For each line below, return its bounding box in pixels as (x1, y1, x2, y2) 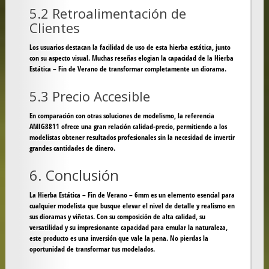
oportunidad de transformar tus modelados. (29, 244, 155, 255)
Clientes (29, 19, 80, 37)
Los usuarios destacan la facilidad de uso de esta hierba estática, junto (29, 42, 231, 53)
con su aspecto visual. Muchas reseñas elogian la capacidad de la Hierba (29, 53, 234, 64)
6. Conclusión (29, 165, 119, 186)
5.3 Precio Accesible (29, 87, 150, 106)
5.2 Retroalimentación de (29, 4, 186, 23)
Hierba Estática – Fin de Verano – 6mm (37, 190, 149, 201)
